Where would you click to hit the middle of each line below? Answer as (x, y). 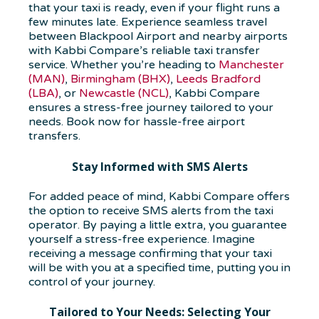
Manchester (251, 65)
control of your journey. (92, 282)
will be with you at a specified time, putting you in (159, 267)
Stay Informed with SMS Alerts (159, 166)
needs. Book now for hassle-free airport (137, 122)
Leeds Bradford (218, 79)
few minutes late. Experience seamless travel (148, 22)
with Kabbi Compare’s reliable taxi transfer (144, 51)
